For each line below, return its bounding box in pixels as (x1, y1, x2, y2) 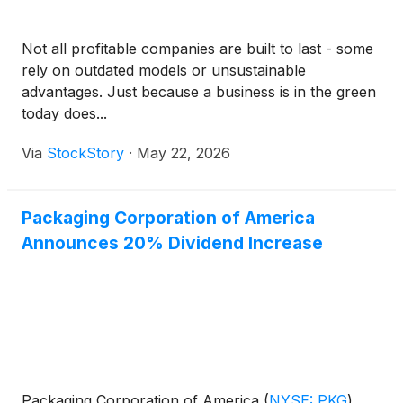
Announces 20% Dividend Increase (22, 232, 323, 255)
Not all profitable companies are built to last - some (22, 40, 373, 58)
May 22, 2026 (137, 144, 230, 163)
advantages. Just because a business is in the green (22, 83, 376, 102)
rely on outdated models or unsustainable (22, 61, 306, 80)
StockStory (47, 144, 124, 163)
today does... (22, 104, 107, 123)
